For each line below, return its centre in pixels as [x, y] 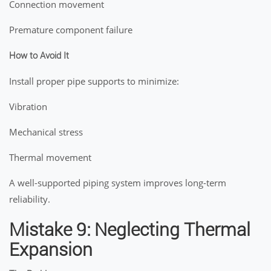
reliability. [30, 199]
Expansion [51, 250]
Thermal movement [50, 157]
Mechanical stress [46, 132]
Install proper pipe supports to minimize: [94, 81]
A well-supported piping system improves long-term [118, 183]
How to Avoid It [39, 56]
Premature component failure [71, 30]
